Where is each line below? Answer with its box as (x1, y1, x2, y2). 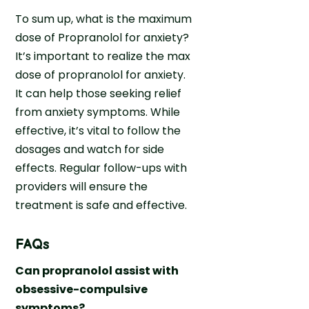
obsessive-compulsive (15, 281, 148, 297)
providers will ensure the (15, 178, 148, 195)
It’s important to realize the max (15, 48, 191, 64)
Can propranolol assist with (15, 262, 179, 279)
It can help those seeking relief (15, 85, 182, 101)
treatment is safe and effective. (15, 197, 188, 213)
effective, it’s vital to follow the (15, 122, 181, 139)
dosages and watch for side (15, 141, 165, 157)
